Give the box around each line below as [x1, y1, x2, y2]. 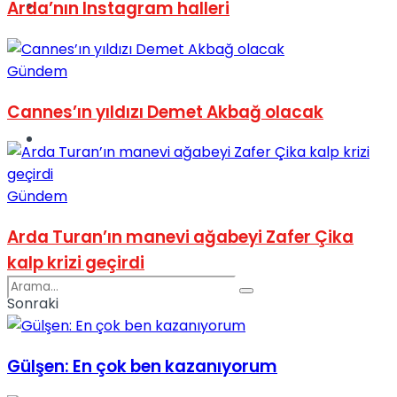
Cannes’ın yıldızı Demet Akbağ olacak [7, 99, 323, 124]
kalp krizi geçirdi [7, 251, 144, 276]
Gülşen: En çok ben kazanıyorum [7, 354, 277, 378]
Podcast [43, 128, 100, 149]
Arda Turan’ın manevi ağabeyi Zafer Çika [7, 225, 354, 250]
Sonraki [7, 292, 58, 314]
